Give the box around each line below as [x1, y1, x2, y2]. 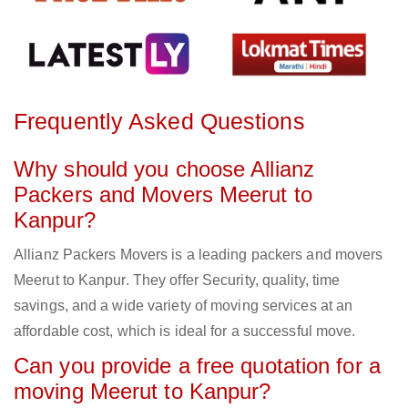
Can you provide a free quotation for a [14, 353, 381, 379]
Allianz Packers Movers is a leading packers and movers [14, 247, 383, 263]
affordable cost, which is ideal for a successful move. [14, 323, 356, 340]
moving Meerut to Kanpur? [14, 379, 271, 404]
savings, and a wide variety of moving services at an [14, 298, 353, 314]
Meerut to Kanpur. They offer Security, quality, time [14, 272, 341, 289]
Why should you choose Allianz [14, 157, 314, 182]
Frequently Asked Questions [14, 108, 305, 135]
